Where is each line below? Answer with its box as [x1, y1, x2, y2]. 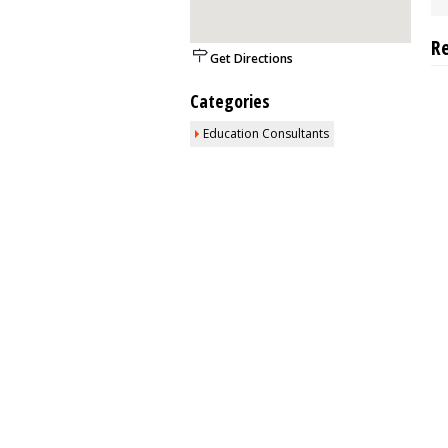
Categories [190, 89, 270, 113]
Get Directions [210, 50, 293, 67]
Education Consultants [203, 125, 329, 142]
